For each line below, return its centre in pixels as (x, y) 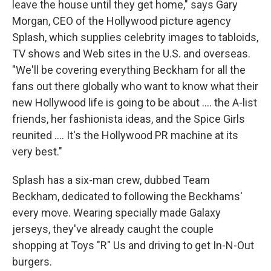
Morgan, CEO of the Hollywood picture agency (122, 21)
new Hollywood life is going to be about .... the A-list (135, 102)
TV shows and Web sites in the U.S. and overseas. (131, 53)
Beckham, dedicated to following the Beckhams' (127, 196)
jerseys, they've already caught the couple (113, 229)
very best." (37, 151)
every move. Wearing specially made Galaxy (116, 212)
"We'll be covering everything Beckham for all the (129, 70)
